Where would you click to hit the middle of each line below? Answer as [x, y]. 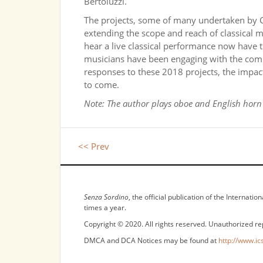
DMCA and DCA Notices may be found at [151, 240]
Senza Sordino [106, 197]
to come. [102, 85]
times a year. [105, 208]
